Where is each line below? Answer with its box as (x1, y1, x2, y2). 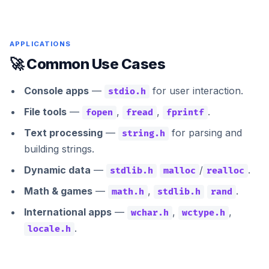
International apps (24, 205, 112, 218)
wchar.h (131, 207, 169, 219)
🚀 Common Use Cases (10, 55, 166, 73)
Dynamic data (24, 163, 91, 176)
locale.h (28, 223, 71, 235)
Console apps (24, 84, 89, 97)
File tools (24, 105, 67, 118)
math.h (112, 186, 144, 198)
